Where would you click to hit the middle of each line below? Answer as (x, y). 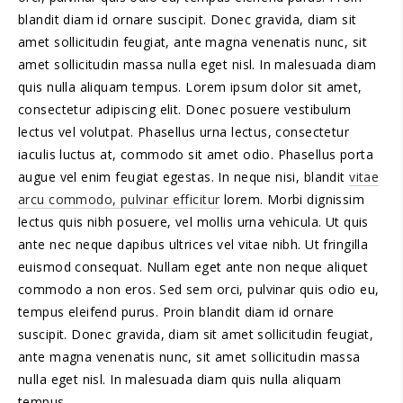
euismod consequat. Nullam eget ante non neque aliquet (193, 267)
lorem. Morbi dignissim (292, 199)
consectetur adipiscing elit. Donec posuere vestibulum (185, 109)
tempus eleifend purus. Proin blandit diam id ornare (176, 312)
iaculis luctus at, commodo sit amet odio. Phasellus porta (196, 154)
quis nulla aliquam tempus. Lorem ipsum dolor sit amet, (190, 87)
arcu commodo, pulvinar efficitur (119, 199)
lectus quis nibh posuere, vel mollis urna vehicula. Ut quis (193, 222)
